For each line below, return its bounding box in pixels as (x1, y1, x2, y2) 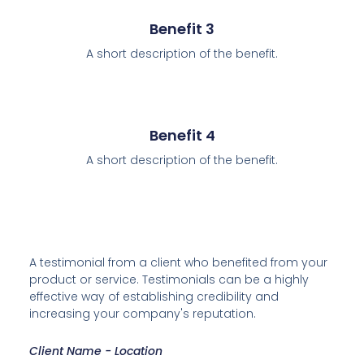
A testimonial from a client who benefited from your (28, 253, 327, 271)
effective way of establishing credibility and (28, 288, 279, 305)
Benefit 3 (149, 19, 214, 40)
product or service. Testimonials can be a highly (28, 271, 309, 288)
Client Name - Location (28, 342, 162, 359)
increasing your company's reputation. (28, 305, 256, 322)
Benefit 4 (149, 125, 215, 146)
